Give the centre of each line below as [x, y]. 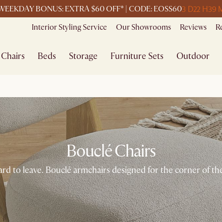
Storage [83, 56]
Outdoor [193, 56]
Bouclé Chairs [111, 151]
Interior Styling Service [69, 27]
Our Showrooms [143, 27]
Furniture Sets [137, 56]
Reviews [193, 27]
